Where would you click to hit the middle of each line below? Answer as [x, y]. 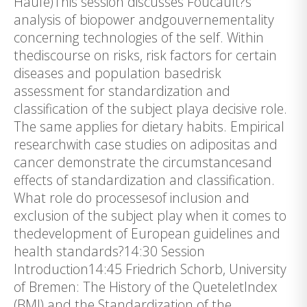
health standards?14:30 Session [109, 251]
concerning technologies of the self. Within [139, 38]
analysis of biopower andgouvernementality [144, 20]
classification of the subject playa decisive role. [150, 109]
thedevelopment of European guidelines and [147, 234]
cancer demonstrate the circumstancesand [143, 162]
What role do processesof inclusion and [132, 198]
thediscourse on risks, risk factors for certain [145, 56]
